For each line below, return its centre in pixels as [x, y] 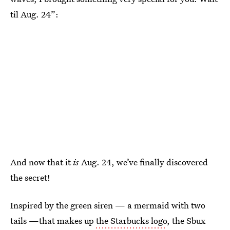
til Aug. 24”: [34, 14]
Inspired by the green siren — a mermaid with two [108, 205]
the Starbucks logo [131, 221]
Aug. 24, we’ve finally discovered [145, 162]
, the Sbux [186, 221]
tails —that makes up [53, 221]
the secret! [30, 177]
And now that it [42, 162]
